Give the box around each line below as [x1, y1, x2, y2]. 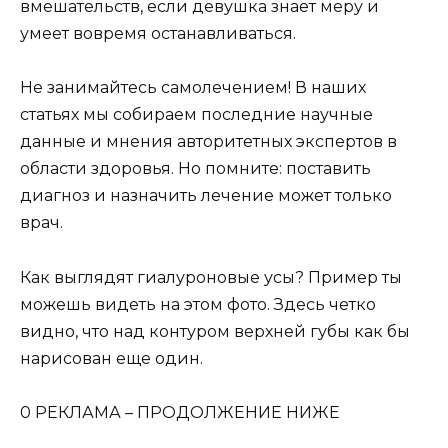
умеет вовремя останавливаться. [20, 24, 296, 44]
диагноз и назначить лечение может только [20, 186, 392, 206]
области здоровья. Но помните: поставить [20, 159, 371, 179]
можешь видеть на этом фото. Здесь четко [20, 294, 376, 314]
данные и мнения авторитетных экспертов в [20, 132, 397, 152]
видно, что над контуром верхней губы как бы [20, 321, 410, 341]
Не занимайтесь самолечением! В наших [20, 78, 366, 98]
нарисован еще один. [20, 348, 203, 368]
